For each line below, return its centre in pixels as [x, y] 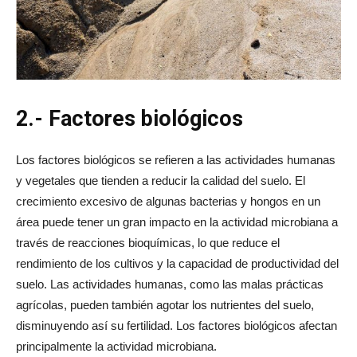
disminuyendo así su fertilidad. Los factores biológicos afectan [177, 325]
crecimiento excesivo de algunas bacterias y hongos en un [168, 201]
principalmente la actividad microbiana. [116, 346]
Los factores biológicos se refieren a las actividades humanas [176, 159]
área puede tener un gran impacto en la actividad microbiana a [177, 222]
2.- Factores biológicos [129, 118]
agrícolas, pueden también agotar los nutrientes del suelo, [165, 304]
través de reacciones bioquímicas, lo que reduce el [148, 242]
